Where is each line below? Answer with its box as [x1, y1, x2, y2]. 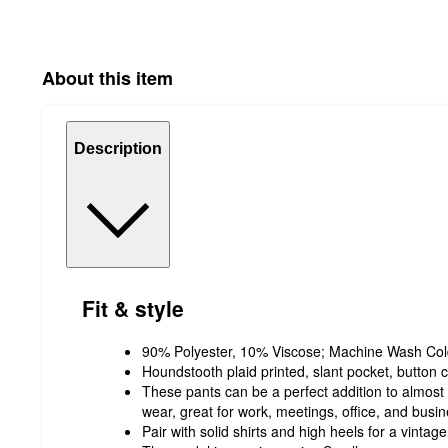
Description [74, 140, 162, 158]
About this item [42, 64, 173, 91]
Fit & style [82, 293, 184, 324]
